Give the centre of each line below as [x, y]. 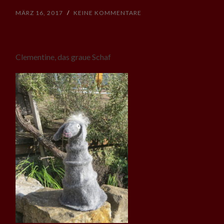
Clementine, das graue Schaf [63, 56]
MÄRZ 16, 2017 [39, 12]
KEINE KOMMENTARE [108, 12]
